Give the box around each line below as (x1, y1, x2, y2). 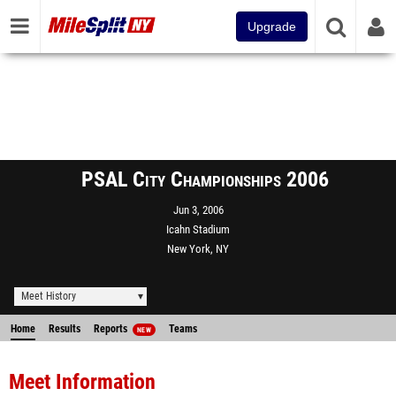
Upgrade (247, 19, 296, 34)
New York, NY (167, 242, 229, 255)
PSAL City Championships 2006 (81, 167, 329, 192)
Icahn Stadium (166, 223, 230, 236)
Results (49, 323, 80, 335)
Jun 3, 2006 (172, 203, 224, 217)
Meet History (21, 290, 76, 302)
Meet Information (9, 369, 156, 394)
